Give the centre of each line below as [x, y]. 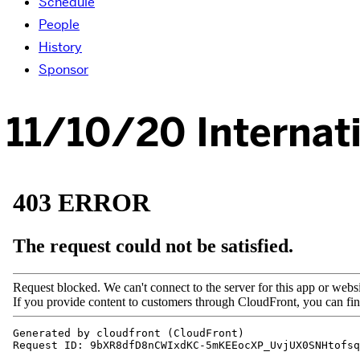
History [60, 47]
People [59, 24]
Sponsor [63, 69]
